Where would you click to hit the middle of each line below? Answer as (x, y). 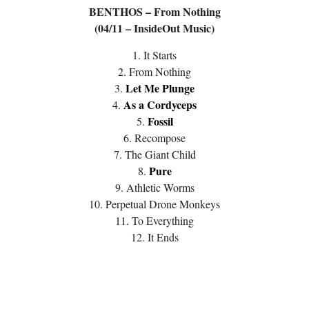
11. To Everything (154, 221)
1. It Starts (154, 55)
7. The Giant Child (154, 154)
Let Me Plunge (160, 88)
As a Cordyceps (160, 105)
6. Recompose (154, 138)
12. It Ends (154, 237)
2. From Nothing (154, 72)
